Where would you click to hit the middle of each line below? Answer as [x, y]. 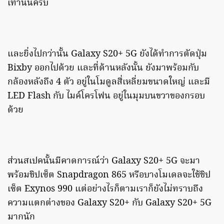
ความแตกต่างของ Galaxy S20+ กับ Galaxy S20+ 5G [109, 203]
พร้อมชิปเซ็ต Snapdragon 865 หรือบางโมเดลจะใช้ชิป [109, 175]
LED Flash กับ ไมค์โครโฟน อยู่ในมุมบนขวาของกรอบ [106, 96]
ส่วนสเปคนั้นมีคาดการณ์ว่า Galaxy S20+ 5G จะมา [104, 161]
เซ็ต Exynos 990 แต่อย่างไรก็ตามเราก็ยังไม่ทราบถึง [105, 189]
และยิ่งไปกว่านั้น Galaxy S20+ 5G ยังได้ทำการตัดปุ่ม [107, 54]
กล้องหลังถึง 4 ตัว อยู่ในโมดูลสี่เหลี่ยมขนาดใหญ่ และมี [109, 82]
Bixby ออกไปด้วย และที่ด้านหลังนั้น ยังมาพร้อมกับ [103, 68]
